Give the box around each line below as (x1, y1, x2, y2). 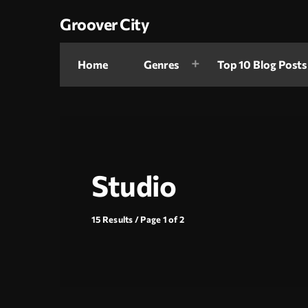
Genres (144, 58, 179, 71)
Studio (91, 168, 177, 203)
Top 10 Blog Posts (217, 58, 307, 71)
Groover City (60, 14, 150, 34)
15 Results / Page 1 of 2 (91, 214, 185, 225)
